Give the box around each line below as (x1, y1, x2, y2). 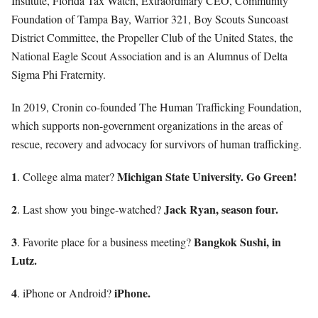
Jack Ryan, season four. (164, 200, 278, 217)
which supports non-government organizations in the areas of (11, 117, 283, 133)
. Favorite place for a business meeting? (17, 234, 194, 249)
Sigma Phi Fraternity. (11, 66, 112, 82)
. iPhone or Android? (17, 285, 114, 300)
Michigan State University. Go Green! (117, 168, 297, 185)
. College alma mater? (17, 168, 117, 184)
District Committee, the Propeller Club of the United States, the (11, 29, 293, 45)
